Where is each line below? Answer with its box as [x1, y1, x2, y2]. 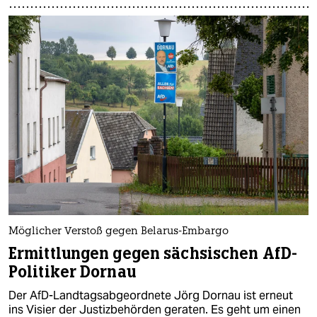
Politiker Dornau [8, 262, 136, 283]
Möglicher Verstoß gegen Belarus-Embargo [8, 226, 229, 238]
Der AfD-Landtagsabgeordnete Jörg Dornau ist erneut [8, 288, 293, 304]
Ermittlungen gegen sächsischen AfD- [8, 243, 298, 265]
